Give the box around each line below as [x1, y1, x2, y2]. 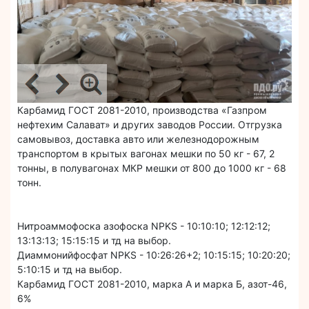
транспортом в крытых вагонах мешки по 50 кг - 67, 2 [17, 148, 275, 160]
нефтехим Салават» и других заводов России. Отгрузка [17, 119, 282, 131]
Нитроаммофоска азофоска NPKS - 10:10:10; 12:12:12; [17, 220, 270, 232]
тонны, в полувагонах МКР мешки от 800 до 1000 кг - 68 [17, 162, 286, 175]
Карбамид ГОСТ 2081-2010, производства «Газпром [17, 104, 267, 117]
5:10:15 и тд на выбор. [17, 263, 122, 276]
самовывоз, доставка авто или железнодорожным [17, 133, 259, 146]
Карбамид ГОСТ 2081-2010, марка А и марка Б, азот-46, [17, 278, 287, 290]
